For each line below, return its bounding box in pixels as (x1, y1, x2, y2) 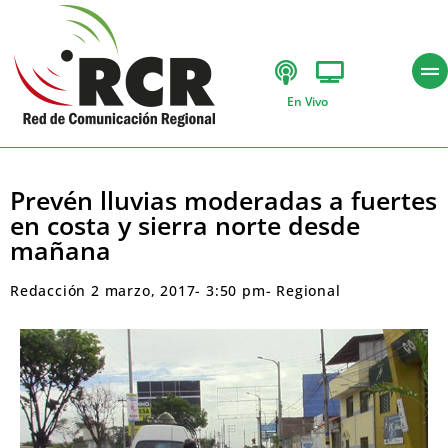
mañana (10, 233, 111, 267)
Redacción (10, 281, 87, 300)
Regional (276, 281, 341, 300)
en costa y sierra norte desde (10, 208, 360, 242)
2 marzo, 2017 (91, 281, 196, 300)
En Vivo (286, 92, 328, 110)
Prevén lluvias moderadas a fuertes (10, 183, 437, 217)
